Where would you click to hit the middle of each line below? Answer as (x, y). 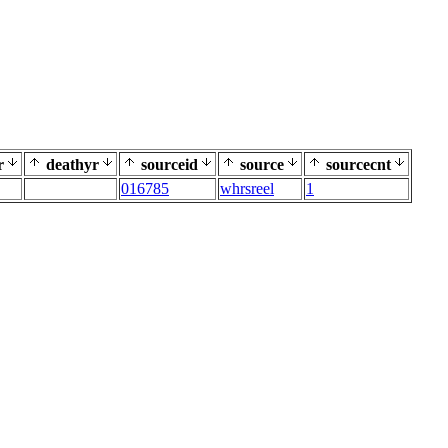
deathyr (70, 164)
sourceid (167, 164)
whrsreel (247, 188)
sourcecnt (356, 164)
